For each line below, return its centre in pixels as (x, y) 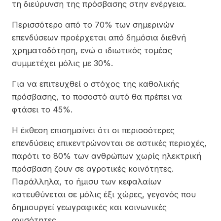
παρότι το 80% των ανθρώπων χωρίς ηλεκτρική (107, 156)
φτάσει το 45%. (42, 109)
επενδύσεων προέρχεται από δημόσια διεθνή (99, 37)
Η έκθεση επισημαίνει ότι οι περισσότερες (93, 130)
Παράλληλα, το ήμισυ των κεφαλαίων (87, 181)
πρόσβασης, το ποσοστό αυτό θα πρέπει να (97, 96)
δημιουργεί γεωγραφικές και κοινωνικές (89, 207)
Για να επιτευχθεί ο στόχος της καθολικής (96, 84)
